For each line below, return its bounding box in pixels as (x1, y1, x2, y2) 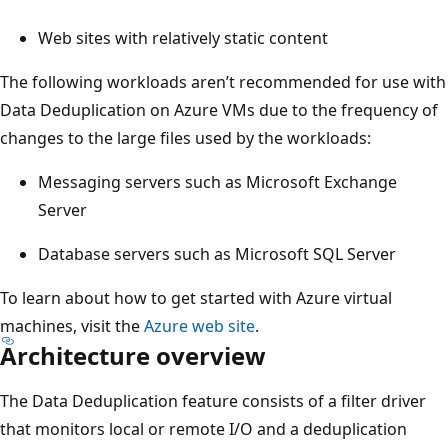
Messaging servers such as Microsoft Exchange (38, 170, 397, 193)
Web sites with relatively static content (38, 26, 328, 49)
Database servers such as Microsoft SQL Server (38, 242, 396, 265)
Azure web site (144, 314, 255, 337)
